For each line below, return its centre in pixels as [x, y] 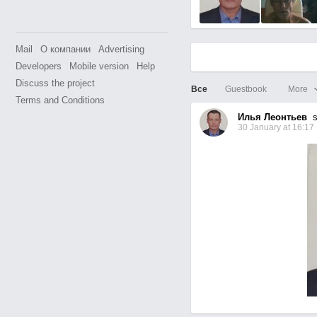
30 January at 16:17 [276, 128]
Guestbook [246, 89]
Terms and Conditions [60, 100]
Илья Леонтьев [272, 117]
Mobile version [99, 66]
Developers [38, 66]
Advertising [121, 49]
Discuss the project [55, 83]
